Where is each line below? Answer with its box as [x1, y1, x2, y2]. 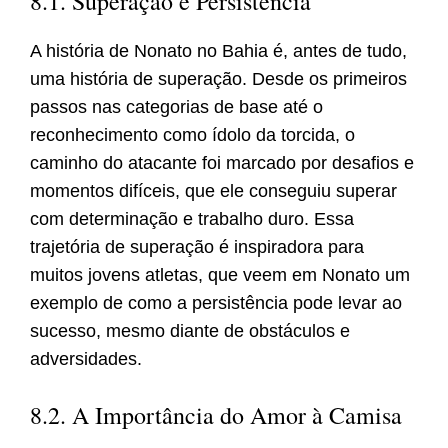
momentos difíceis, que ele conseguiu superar [30, 181, 397, 202]
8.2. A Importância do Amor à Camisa [30, 399, 402, 432]
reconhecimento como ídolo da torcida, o [30, 125, 355, 146]
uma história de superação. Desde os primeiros [30, 69, 407, 90]
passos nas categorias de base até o [30, 97, 323, 118]
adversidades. [30, 349, 142, 370]
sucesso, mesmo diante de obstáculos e [30, 321, 350, 342]
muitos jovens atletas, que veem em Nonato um [30, 265, 410, 286]
